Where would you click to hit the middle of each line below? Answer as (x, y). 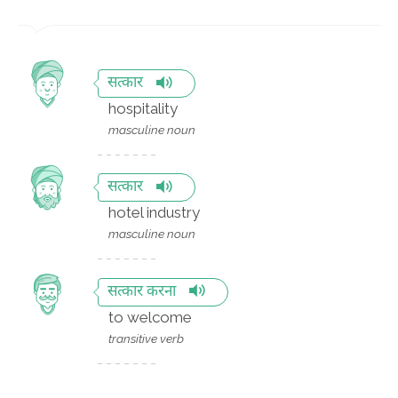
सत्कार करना (142, 292)
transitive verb (146, 338)
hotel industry (154, 213)
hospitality (143, 108)
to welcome (150, 317)
